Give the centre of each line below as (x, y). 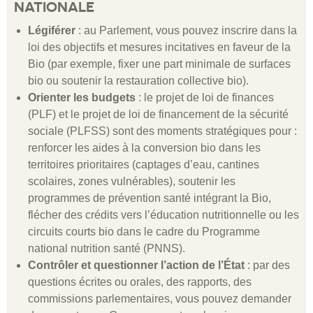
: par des (267, 265)
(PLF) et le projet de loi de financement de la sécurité (158, 115)
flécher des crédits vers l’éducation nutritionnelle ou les (163, 215)
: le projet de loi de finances (205, 98)
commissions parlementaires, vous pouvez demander (160, 299)
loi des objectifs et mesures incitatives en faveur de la (159, 48)
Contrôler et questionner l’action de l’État (136, 265)
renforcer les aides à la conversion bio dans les (144, 148)
